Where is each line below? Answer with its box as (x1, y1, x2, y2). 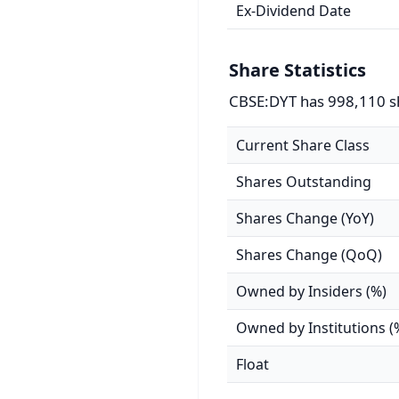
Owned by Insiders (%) (236, 281, 387, 301)
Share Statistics (229, 58, 366, 82)
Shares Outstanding (236, 172, 371, 191)
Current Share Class (236, 135, 370, 155)
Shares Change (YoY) (236, 208, 374, 228)
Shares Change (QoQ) (236, 245, 382, 265)
